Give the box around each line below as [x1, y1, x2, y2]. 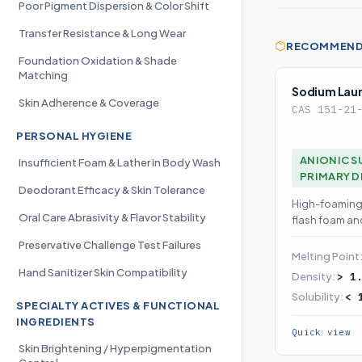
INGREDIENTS [16, 315, 95, 328]
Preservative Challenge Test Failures [19, 238, 201, 251]
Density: [292, 270, 337, 283]
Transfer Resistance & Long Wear [19, 27, 186, 40]
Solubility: [292, 290, 345, 303]
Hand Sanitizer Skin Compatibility [19, 266, 187, 279]
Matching [19, 69, 68, 82]
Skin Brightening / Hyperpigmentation [19, 342, 212, 355]
